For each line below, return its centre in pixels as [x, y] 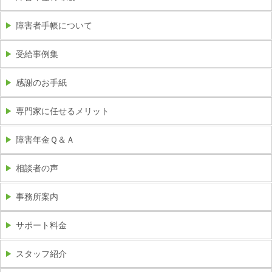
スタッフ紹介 [41, 254]
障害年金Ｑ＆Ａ [45, 140]
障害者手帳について [54, 26]
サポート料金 [41, 226]
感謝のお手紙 [41, 83]
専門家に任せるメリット [63, 111]
